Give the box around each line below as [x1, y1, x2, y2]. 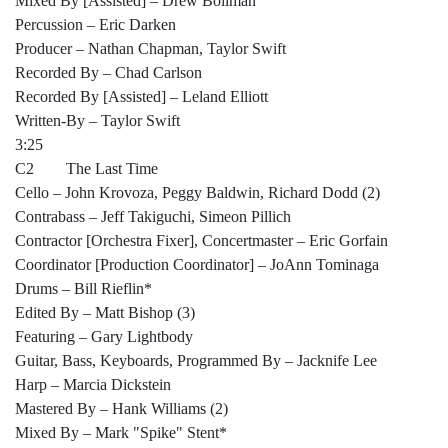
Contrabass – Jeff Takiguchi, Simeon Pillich [15, 208, 291, 226]
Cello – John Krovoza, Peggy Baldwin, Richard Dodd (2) [15, 184, 380, 202]
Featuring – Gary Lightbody [15, 328, 193, 346]
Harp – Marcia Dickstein [15, 376, 171, 394]
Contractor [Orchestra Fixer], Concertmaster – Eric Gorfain [15, 232, 388, 250]
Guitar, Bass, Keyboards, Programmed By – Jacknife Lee [15, 352, 377, 370]
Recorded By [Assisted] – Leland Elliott [15, 88, 268, 106]
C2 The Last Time [15, 160, 158, 178]
